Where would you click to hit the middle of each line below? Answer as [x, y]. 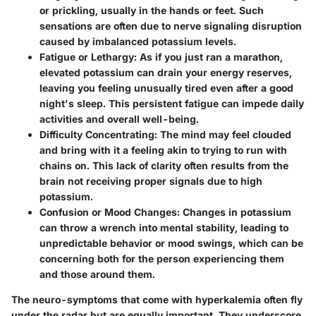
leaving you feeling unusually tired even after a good [166, 87]
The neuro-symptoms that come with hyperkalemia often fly [157, 299]
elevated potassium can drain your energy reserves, [166, 72]
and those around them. [97, 274]
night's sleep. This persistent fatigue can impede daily [172, 103]
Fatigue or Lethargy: [88, 56]
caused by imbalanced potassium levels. [138, 41]
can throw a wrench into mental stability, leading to [164, 227]
